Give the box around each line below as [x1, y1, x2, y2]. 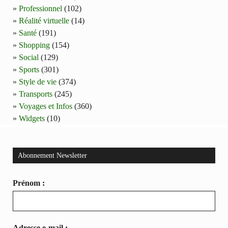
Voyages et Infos [19, 101, 72, 110]
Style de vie [19, 77, 56, 86]
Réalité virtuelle [19, 16, 69, 25]
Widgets [19, 113, 45, 123]
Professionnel [19, 4, 62, 13]
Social [19, 52, 39, 62]
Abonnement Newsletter [18, 151, 87, 159]
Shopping [19, 40, 50, 49]
